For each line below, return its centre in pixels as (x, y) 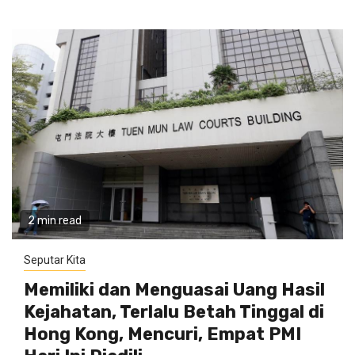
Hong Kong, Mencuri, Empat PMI (162, 334)
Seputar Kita (55, 260)
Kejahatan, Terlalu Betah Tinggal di (174, 312)
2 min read (55, 221)
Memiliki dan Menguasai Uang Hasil (174, 290)
